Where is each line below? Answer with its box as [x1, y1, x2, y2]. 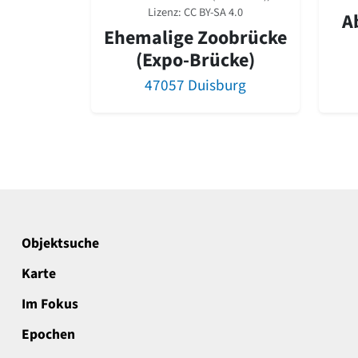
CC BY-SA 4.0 [184, 3, 243, 21]
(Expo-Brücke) [136, 46, 255, 74]
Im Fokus [22, 293, 78, 314]
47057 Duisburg [145, 74, 246, 97]
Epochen [22, 324, 75, 344]
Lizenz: [148, 3, 184, 21]
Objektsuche [22, 233, 99, 253]
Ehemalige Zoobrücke [104, 23, 287, 52]
